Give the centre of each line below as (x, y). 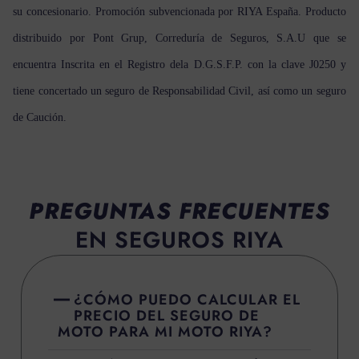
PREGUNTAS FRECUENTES (179, 212)
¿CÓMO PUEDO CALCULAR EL (188, 300)
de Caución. (40, 117)
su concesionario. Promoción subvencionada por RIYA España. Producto (179, 11)
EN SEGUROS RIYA (179, 240)
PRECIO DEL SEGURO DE (167, 316)
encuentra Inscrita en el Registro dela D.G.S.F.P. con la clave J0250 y (179, 64)
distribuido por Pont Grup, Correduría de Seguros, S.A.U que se (179, 38)
